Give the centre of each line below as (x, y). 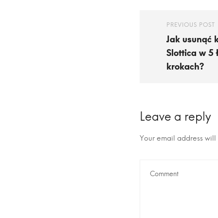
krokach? (185, 67)
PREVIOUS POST (191, 25)
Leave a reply (175, 117)
